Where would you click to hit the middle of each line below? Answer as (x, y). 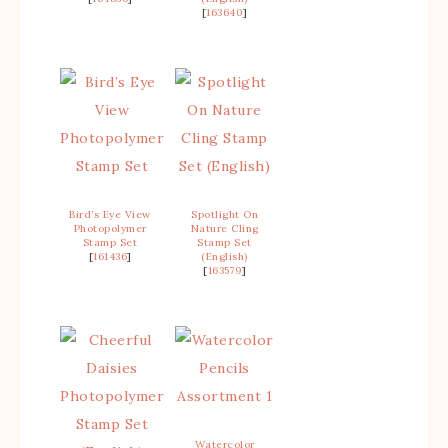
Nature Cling (224, 228)
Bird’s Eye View (110, 214)
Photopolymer (110, 228)
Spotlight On (224, 214)
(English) (224, 256)
